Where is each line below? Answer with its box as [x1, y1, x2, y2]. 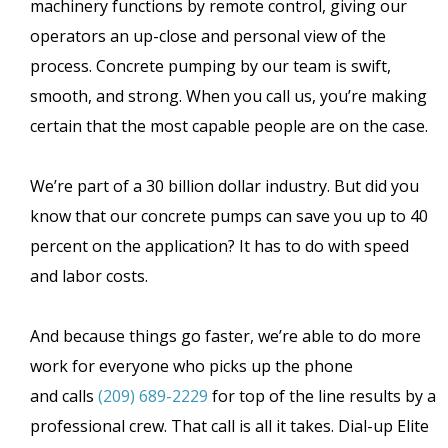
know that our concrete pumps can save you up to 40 [30, 205, 428, 228]
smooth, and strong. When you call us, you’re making [30, 85, 427, 108]
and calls [30, 385, 94, 408]
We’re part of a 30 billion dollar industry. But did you [30, 175, 419, 198]
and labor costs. [30, 265, 152, 288]
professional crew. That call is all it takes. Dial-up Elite [30, 415, 429, 438]
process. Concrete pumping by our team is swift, [30, 55, 391, 78]
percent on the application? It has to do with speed [30, 235, 409, 258]
